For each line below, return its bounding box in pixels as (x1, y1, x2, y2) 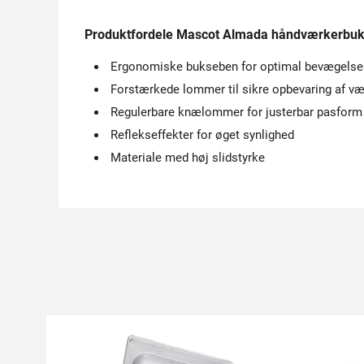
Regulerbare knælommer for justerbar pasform (110, 105, 362, 119)
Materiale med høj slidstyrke (110, 150, 265, 165)
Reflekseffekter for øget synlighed (110, 128, 294, 142)
